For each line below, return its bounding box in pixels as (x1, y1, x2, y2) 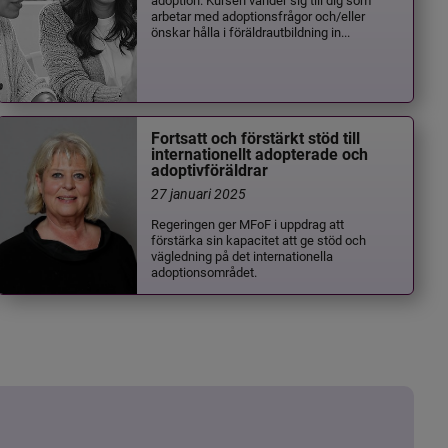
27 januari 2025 (151, 184, 247, 204)
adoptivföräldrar (151, 161, 269, 181)
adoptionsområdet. (151, 263, 258, 281)
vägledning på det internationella (151, 247, 334, 265)
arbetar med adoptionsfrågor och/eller (151, 6, 366, 24)
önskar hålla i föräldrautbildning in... (151, 22, 351, 40)
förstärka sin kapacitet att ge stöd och (151, 231, 367, 249)
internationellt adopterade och (151, 145, 369, 165)
